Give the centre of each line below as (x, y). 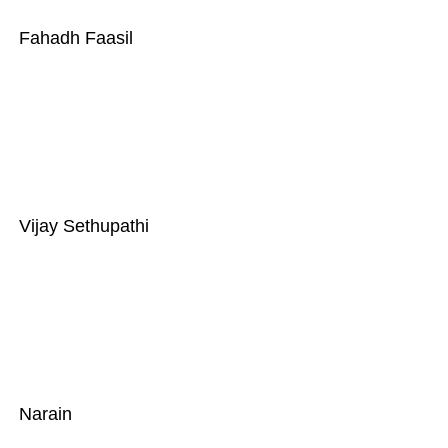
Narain (45, 414)
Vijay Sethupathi (83, 226)
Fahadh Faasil (75, 38)
